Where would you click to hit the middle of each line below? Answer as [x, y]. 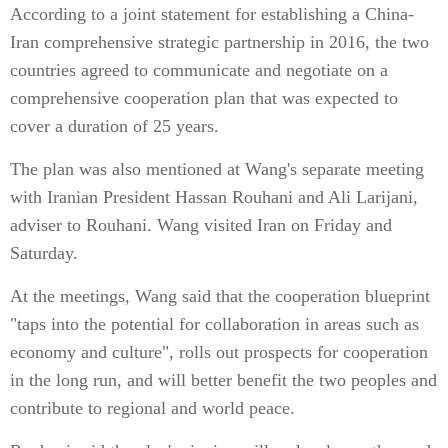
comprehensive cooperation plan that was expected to [204, 98]
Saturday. [44, 253]
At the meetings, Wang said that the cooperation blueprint [220, 296]
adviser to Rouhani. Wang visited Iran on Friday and [201, 225]
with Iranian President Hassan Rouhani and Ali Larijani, [214, 197]
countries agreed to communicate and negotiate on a [199, 70]
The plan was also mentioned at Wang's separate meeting [217, 169]
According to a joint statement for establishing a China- [212, 14]
